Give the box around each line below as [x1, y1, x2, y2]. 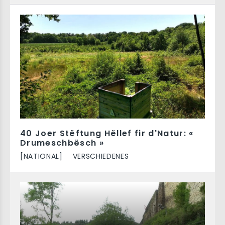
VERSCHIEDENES [72, 151, 129, 161]
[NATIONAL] [20, 151, 63, 161]
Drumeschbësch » [20, 137, 104, 149]
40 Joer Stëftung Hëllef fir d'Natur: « [20, 128, 194, 139]
